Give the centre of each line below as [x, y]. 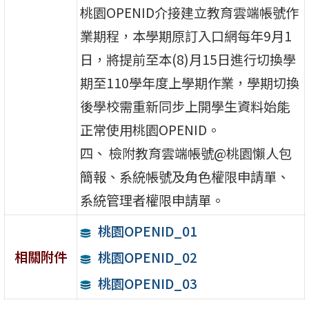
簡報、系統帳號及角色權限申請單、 [185, 176]
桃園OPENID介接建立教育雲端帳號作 [190, 12]
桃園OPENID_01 [147, 231]
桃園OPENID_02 [147, 257]
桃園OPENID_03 [147, 283]
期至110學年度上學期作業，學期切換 [190, 82]
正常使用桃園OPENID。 [150, 129]
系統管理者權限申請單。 [152, 200]
